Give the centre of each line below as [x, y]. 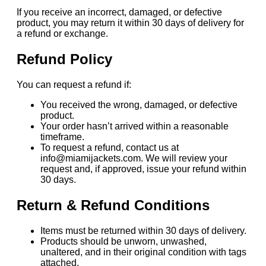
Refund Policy [64, 59]
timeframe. [62, 137]
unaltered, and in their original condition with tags [143, 252]
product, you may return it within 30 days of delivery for [130, 23]
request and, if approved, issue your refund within [143, 169]
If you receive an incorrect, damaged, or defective [119, 12]
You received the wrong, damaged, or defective [139, 105]
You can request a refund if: [74, 85]
